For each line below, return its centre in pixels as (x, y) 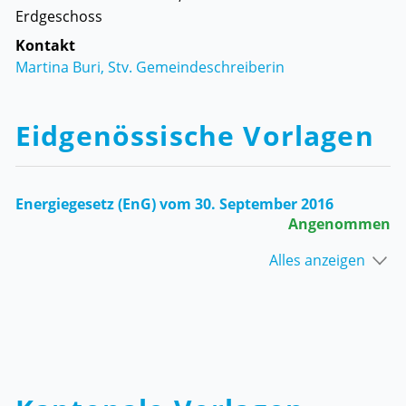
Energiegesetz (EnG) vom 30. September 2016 (174, 204)
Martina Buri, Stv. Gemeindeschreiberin (150, 67)
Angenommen (339, 224)
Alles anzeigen (317, 260)
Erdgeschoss (59, 16)
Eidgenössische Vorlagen (195, 135)
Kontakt (45, 45)
